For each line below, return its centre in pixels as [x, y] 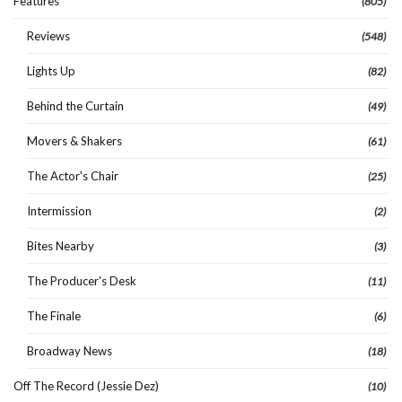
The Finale [54, 315]
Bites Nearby [61, 245]
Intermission [59, 210]
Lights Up [51, 70]
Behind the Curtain [75, 105]
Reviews [48, 35]
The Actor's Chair [73, 175]
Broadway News [70, 350]
